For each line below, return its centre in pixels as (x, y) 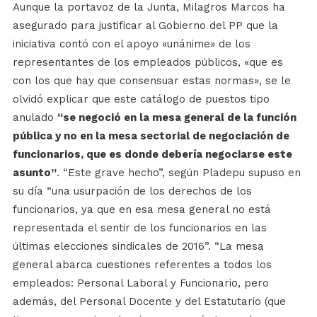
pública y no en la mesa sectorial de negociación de (151, 136)
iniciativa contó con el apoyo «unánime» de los (131, 44)
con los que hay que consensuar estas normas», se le (151, 81)
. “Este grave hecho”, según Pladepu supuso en (178, 173)
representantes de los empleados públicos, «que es (148, 62)
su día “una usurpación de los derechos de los (132, 191)
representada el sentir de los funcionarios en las (139, 228)
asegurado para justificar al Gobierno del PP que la (145, 25)
